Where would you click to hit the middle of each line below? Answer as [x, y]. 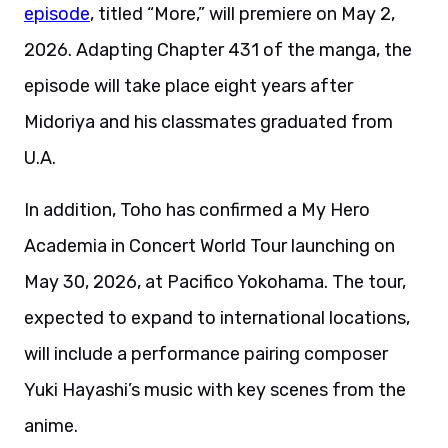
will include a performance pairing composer [206, 354]
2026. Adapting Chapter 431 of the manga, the [218, 50]
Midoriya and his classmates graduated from [208, 122]
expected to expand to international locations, [217, 318]
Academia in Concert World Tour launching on [209, 246]
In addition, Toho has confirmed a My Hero [197, 210]
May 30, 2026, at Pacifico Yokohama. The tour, [215, 282]
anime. [51, 426]
